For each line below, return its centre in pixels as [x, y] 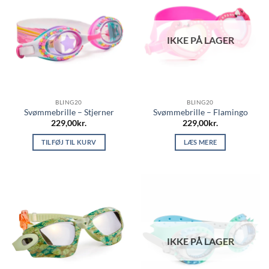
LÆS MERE [200, 142]
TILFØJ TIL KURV [69, 142]
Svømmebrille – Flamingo [200, 113]
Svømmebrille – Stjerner [69, 113]
